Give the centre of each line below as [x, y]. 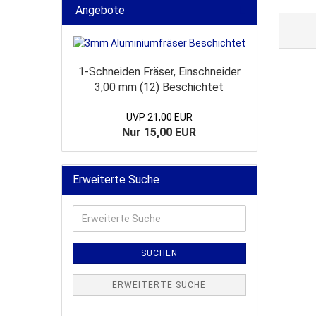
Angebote [99, 10]
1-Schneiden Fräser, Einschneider [159, 72]
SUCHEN [159, 253]
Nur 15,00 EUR [159, 132]
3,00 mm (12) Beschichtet [159, 87]
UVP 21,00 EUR [159, 117]
